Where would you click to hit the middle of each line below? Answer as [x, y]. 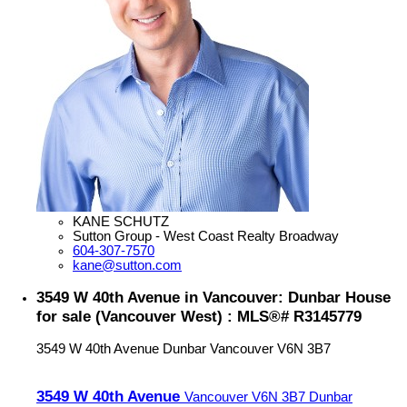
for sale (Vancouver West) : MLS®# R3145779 [199, 317]
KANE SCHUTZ [121, 222]
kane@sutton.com [127, 266]
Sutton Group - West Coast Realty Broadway [206, 237]
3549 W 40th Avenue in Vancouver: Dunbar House [213, 298]
